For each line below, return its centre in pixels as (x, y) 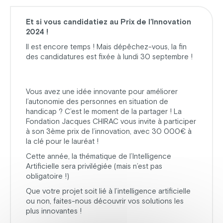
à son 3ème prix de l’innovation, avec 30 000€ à (109, 131)
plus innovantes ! (54, 211)
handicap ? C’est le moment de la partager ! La (104, 111)
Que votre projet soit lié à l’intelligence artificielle (108, 191)
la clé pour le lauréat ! (62, 141)
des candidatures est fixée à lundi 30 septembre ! (109, 56)
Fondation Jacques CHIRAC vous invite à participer (111, 121)
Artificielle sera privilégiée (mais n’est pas (94, 166)
